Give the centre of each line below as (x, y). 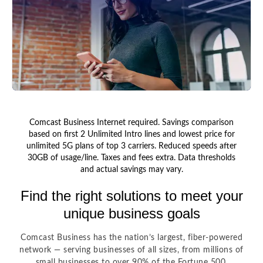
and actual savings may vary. (131, 169)
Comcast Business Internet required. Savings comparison (131, 122)
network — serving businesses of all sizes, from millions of (131, 250)
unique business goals (131, 213)
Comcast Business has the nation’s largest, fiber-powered (131, 237)
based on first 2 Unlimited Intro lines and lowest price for (131, 134)
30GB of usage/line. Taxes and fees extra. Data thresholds (131, 158)
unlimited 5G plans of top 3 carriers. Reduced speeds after (131, 146)
